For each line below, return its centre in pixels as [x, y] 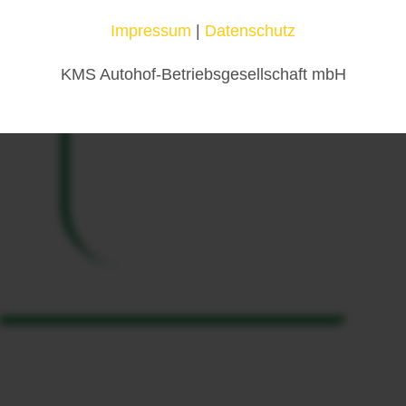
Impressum [151, 31]
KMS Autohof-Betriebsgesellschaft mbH [203, 75]
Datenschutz [250, 31]
